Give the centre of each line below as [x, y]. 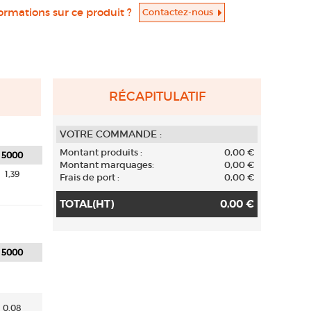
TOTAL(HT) [87, 204]
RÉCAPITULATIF [157, 96]
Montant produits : [101, 152]
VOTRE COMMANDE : [111, 134]
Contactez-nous [178, 12]
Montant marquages [106, 165]
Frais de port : [90, 177]
